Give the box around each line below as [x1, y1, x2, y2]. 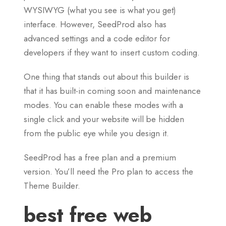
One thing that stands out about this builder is [24, 71, 189, 83]
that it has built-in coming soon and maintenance [24, 85, 201, 97]
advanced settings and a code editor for [24, 32, 170, 45]
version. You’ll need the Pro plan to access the [24, 165, 193, 178]
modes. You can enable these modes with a [24, 99, 183, 111]
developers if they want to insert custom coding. [24, 46, 200, 59]
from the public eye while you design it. [24, 127, 169, 140]
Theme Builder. [24, 180, 83, 192]
